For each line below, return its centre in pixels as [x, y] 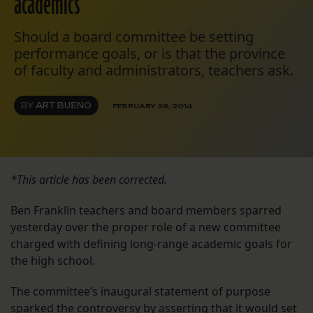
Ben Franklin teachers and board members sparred [146, 211]
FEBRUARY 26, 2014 [152, 105]
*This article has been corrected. [90, 180]
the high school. [53, 261]
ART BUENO [64, 106]
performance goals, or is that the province [150, 54]
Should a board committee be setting [134, 37]
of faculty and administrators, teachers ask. [154, 71]
